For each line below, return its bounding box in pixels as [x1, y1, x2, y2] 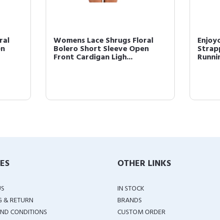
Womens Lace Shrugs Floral [53, 34, 153, 47]
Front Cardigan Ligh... [53, 51, 133, 64]
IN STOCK [117, 183, 144, 194]
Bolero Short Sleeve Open [53, 43, 149, 55]
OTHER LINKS [117, 157, 171, 171]
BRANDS [117, 195, 142, 206]
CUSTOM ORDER [117, 207, 165, 218]
